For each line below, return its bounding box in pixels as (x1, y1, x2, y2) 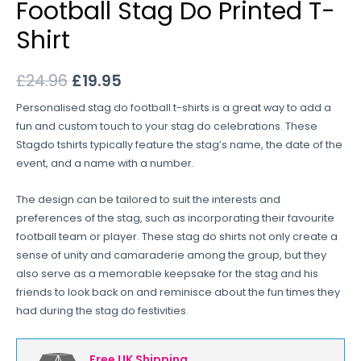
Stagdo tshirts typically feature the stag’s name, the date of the (16, 138, 342, 152)
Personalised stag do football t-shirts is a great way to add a (16, 101, 331, 115)
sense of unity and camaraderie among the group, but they (16, 248, 326, 263)
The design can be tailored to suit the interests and (16, 193, 280, 207)
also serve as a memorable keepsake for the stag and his (16, 267, 318, 281)
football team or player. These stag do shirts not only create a (16, 230, 338, 244)
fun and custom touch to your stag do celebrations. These (16, 119, 317, 134)
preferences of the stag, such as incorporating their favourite (16, 211, 334, 226)
